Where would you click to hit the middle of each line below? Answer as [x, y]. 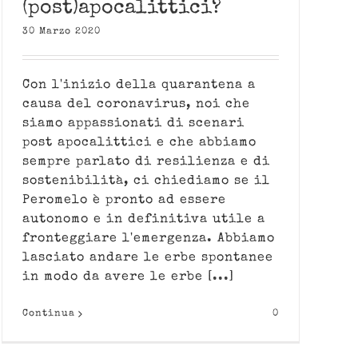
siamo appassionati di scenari [133, 124]
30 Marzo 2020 [62, 32]
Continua [49, 314]
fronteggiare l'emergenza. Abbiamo [149, 239]
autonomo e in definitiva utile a [144, 220]
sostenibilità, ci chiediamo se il [146, 181]
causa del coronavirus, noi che [136, 105]
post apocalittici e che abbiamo [139, 143]
